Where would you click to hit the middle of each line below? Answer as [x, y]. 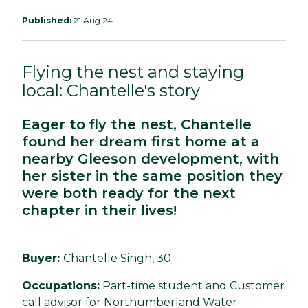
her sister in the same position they [152, 176]
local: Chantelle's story [111, 90]
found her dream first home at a [141, 141]
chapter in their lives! [99, 210]
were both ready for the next [129, 193]
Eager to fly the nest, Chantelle [137, 124]
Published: [47, 20]
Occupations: [61, 285]
